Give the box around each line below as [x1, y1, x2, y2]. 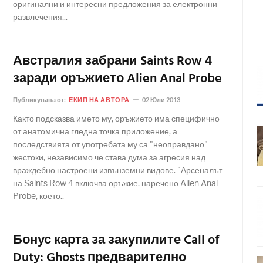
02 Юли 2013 [141, 96, 180, 103]
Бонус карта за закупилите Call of [13, 230, 219, 251]
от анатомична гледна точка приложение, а [13, 126, 177, 136]
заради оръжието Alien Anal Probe [13, 69, 222, 89]
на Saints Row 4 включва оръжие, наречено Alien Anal [13, 178, 218, 188]
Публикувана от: [13, 96, 67, 103]
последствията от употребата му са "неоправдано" [13, 139, 208, 149]
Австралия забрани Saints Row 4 [13, 51, 212, 72]
